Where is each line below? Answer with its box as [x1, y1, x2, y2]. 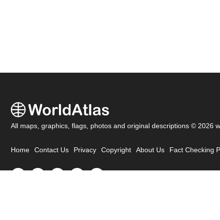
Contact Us [34, 146, 69, 154]
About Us [136, 146, 165, 154]
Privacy [74, 146, 96, 154]
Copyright [101, 146, 131, 154]
